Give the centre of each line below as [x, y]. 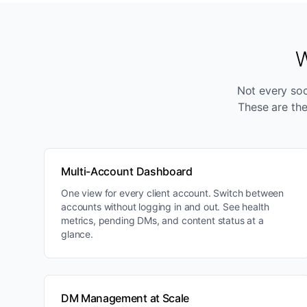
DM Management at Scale [125, 298]
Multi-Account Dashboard [127, 171]
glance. [77, 234]
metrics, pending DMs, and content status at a [162, 220]
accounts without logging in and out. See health [165, 207]
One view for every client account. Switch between [173, 193]
